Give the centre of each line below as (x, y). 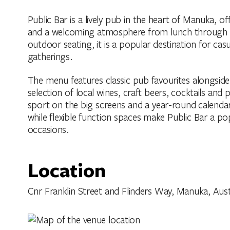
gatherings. (50, 56)
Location (66, 169)
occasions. (48, 129)
